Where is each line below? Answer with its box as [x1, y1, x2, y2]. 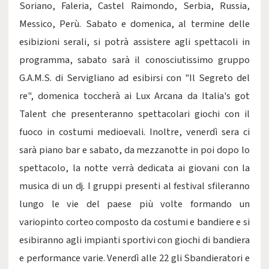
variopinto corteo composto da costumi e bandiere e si [19, 215, 250, 229]
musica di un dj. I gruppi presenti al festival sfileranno [19, 179, 250, 193]
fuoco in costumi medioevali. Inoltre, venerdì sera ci [19, 125, 250, 139]
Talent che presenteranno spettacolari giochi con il [19, 107, 250, 121]
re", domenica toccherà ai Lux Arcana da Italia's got [19, 89, 250, 103]
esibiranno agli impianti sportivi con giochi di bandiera [19, 233, 250, 247]
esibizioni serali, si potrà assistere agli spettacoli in [19, 35, 250, 49]
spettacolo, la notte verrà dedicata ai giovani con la [19, 161, 250, 175]
